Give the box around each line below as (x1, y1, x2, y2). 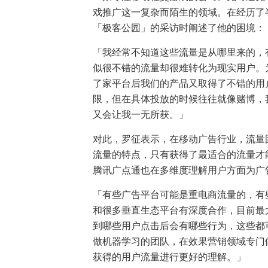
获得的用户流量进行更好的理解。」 (92, 252, 246, 263)
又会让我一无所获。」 (92, 109, 188, 120)
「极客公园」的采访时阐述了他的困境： (92, 23, 265, 33)
